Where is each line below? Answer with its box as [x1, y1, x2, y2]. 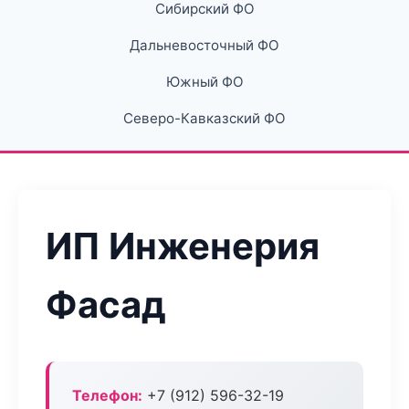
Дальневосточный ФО [130, 37, 279, 54]
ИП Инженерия [46, 224, 320, 268]
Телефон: [72, 386, 142, 404]
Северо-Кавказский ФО [123, 110, 286, 127]
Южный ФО [165, 73, 244, 90]
